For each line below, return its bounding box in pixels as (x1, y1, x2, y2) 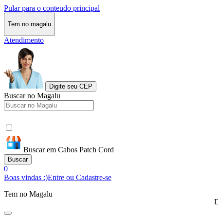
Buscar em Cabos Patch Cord (23, 145, 114, 154)
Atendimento (4, 36, 44, 44)
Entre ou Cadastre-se (48, 173, 111, 182)
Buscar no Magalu (4, 91, 60, 100)
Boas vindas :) (4, 173, 48, 182)
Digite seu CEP (49, 82, 92, 90)
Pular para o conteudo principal (4, 4, 100, 12)
